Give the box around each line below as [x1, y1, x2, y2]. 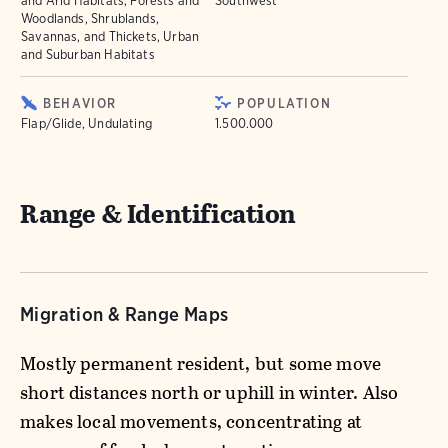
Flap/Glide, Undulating [21, 116, 152, 131]
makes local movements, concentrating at [20, 408, 363, 435]
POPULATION [237, 96, 332, 111]
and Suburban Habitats [21, 47, 155, 62]
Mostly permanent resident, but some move [20, 350, 382, 377]
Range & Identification [20, 194, 297, 233]
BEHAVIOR [43, 96, 117, 111]
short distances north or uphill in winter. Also [20, 379, 399, 406]
